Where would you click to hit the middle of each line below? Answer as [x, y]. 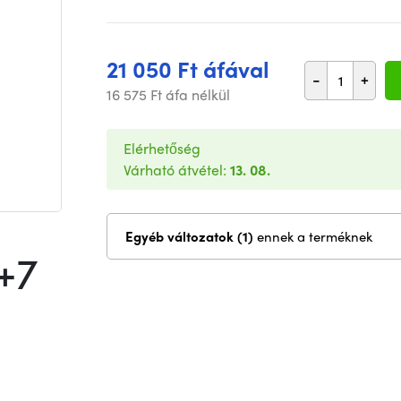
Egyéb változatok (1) [247, 236]
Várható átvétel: [177, 170]
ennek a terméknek [315, 236]
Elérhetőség [162, 148]
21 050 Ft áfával [188, 69]
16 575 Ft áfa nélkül [168, 94]
